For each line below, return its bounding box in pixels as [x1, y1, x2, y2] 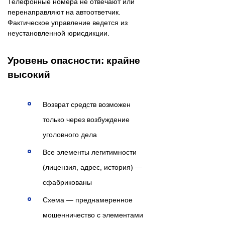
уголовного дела [43, 131, 97, 139]
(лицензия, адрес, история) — [43, 163, 142, 172]
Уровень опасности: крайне [8, 55, 140, 66]
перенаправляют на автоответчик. [8, 8, 121, 17]
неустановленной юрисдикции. [8, 29, 109, 38]
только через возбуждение [43, 116, 130, 124]
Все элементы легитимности [43, 148, 137, 157]
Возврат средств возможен [43, 100, 131, 109]
